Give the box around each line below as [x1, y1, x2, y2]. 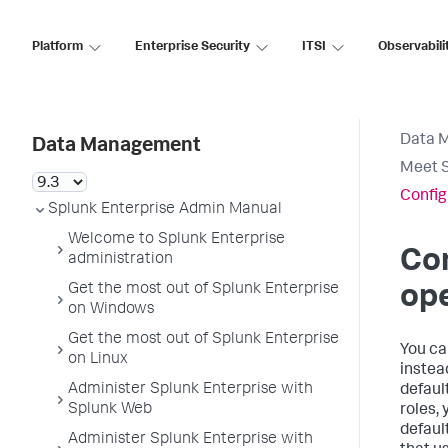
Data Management [32, 137, 201, 157]
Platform [32, 40, 83, 54]
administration [68, 252, 173, 268]
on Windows [68, 302, 154, 318]
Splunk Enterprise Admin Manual [48, 202, 282, 218]
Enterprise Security [135, 40, 250, 54]
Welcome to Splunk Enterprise [68, 232, 285, 248]
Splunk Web [68, 402, 152, 418]
